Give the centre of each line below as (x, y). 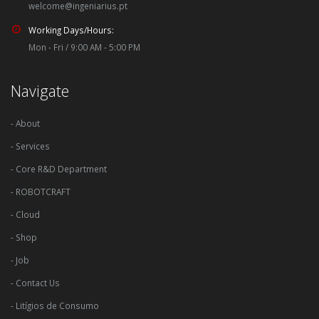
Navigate (40, 90)
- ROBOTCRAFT (41, 191)
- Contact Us (35, 282)
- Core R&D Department (59, 168)
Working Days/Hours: (71, 30)
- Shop (24, 237)
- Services (30, 146)
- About (25, 123)
